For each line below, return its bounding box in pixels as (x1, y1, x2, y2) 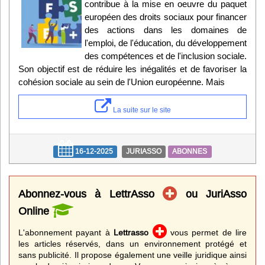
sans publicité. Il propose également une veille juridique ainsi (18, 250, 247, 260)
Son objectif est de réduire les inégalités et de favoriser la (18, 63, 247, 74)
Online (18, 204, 52, 217)
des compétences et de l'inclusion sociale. (85, 50, 247, 61)
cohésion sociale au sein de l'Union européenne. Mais (18, 76, 225, 87)
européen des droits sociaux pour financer (85, 11, 247, 22)
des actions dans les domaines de (85, 24, 247, 35)
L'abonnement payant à (18, 227, 114, 237)
